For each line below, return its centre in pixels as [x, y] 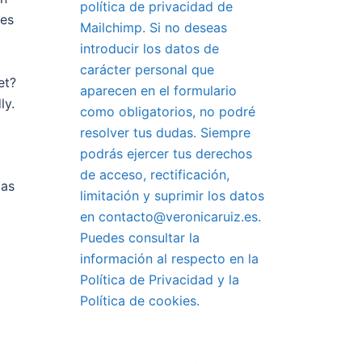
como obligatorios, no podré [167, 112]
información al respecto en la [169, 259]
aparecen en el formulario [158, 90]
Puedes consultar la [139, 238]
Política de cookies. [139, 301]
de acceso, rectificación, [154, 175]
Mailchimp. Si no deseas [153, 27]
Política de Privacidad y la [159, 280]
